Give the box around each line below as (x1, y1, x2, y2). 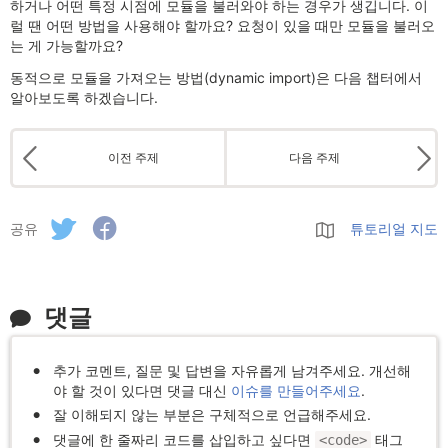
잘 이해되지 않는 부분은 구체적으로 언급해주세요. (53, 406, 371, 424)
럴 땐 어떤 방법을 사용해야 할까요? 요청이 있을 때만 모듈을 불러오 (10, 17, 435, 34)
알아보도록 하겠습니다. (10, 89, 158, 106)
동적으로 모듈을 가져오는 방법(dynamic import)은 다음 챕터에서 (10, 69, 422, 86)
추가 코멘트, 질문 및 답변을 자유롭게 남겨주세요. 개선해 (53, 362, 411, 380)
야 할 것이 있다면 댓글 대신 (53, 382, 231, 400)
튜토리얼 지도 (350, 219, 438, 237)
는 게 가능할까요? (10, 37, 123, 54)
